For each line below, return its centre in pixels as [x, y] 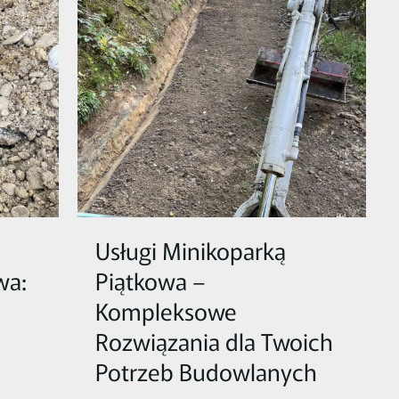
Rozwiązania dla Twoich [214, 340]
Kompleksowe [166, 310]
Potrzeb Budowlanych [206, 370]
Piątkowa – [150, 280]
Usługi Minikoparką [190, 249]
